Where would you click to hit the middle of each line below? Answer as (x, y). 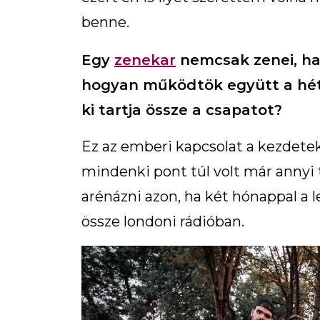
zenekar (145, 60)
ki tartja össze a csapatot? (182, 110)
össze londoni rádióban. (163, 221)
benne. (105, 22)
